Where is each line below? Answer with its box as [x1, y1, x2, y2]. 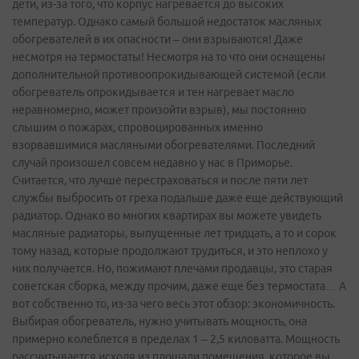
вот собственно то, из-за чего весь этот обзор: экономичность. [12, 297, 335, 311]
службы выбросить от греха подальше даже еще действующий [12, 192, 343, 205]
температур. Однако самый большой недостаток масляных [12, 15, 321, 29]
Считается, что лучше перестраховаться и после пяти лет [12, 174, 308, 188]
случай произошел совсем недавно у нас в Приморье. [12, 156, 292, 170]
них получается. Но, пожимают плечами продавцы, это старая [12, 262, 333, 276]
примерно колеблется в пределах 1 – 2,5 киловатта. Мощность [12, 333, 340, 346]
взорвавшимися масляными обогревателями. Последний [12, 139, 315, 152]
